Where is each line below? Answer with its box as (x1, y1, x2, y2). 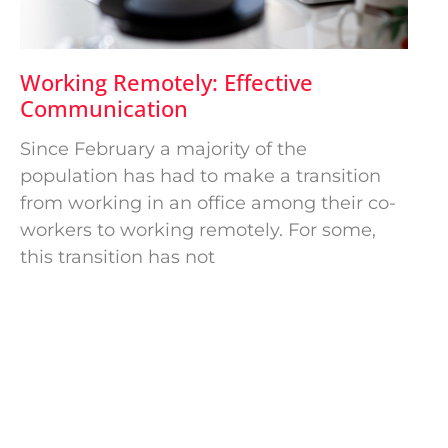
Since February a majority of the (20, 137, 307, 160)
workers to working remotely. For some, (20, 218, 376, 241)
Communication (20, 92, 188, 123)
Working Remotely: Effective (20, 66, 313, 97)
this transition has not (20, 245, 215, 268)
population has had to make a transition (20, 164, 381, 187)
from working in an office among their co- (20, 191, 396, 214)
